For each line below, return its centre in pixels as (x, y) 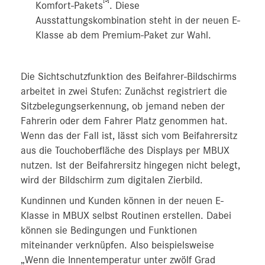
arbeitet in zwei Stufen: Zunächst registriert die (124, 92)
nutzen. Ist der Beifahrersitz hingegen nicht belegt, (130, 166)
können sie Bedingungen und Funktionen (109, 231)
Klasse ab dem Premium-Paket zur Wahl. (123, 35)
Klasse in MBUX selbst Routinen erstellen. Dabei (126, 216)
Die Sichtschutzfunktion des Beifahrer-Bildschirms (129, 77)
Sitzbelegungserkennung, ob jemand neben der (123, 106)
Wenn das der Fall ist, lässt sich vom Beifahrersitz (129, 136)
